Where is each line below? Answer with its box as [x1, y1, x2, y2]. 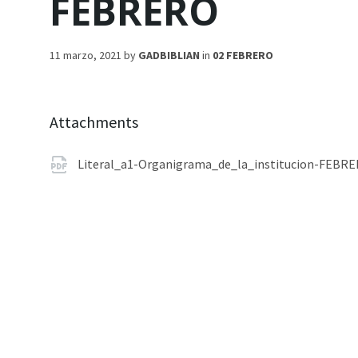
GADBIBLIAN [138, 48, 200, 62]
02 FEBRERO [213, 48, 273, 62]
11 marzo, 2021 [50, 48, 124, 62]
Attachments [50, 112, 138, 132]
